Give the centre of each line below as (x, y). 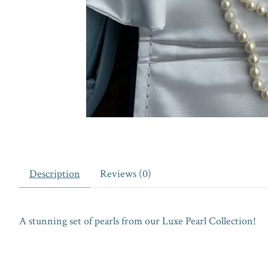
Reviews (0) (125, 173)
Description (54, 173)
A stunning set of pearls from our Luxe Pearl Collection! (138, 221)
